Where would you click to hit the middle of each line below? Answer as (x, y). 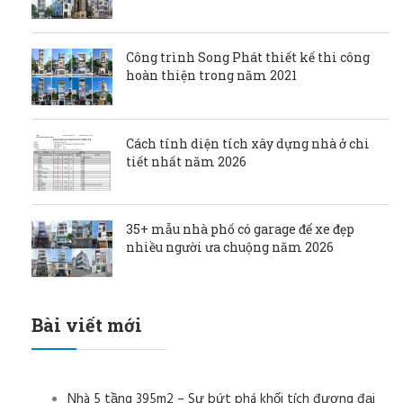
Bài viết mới (87, 324)
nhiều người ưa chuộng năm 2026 (230, 247)
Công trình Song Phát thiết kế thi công (248, 58)
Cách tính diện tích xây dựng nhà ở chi (248, 143)
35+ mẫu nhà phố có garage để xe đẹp (240, 229)
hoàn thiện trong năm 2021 (211, 76)
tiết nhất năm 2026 (186, 161)
